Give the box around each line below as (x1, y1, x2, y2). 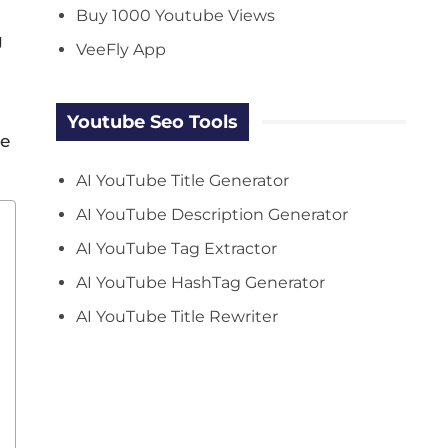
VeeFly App (76, 39, 166, 59)
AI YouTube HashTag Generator (76, 272, 325, 292)
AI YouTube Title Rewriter (76, 306, 278, 326)
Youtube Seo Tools (67, 110, 238, 133)
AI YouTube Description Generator (76, 204, 348, 224)
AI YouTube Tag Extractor (76, 238, 277, 258)
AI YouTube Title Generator (76, 170, 289, 190)
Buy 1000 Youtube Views (76, 5, 275, 25)
